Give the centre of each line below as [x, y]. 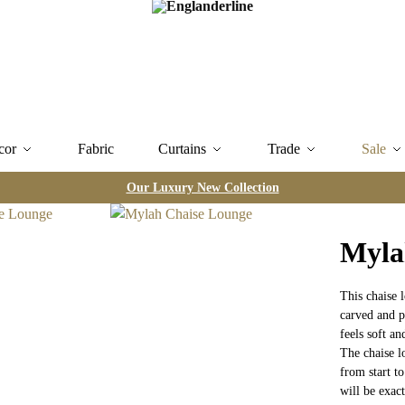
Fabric [95, 149]
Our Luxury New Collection [202, 188]
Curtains [183, 149]
